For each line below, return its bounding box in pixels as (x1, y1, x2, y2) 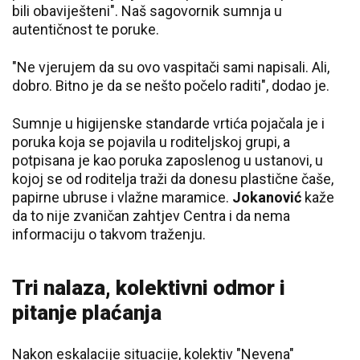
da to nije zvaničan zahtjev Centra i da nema (12, 207, 290, 224)
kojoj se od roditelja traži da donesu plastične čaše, (12, 170, 333, 187)
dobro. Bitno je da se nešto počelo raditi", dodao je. (12, 77, 329, 94)
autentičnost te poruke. (12, 21, 159, 38)
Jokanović (232, 189, 301, 206)
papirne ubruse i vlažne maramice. (12, 189, 232, 206)
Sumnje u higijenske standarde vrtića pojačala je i (12, 115, 325, 132)
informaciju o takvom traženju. (12, 226, 206, 243)
